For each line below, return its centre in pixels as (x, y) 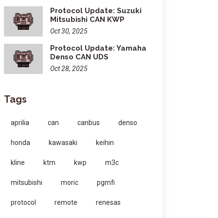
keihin (105, 143)
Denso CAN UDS (79, 57)
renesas (108, 202)
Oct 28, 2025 (69, 69)
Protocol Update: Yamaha (98, 48)
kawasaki (63, 143)
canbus (89, 123)
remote (66, 202)
